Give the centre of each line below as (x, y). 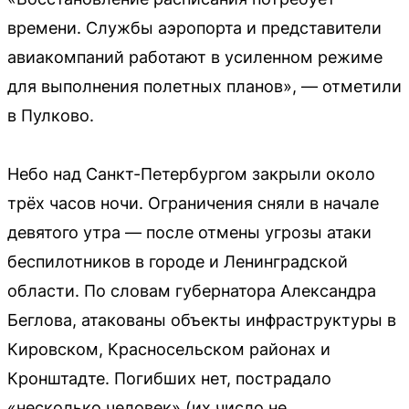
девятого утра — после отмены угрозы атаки (189, 232)
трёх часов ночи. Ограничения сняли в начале (193, 203)
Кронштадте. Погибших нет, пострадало (169, 378)
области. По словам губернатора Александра (192, 290)
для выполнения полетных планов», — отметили (204, 86)
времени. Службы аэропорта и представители (194, 27)
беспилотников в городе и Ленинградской (178, 261)
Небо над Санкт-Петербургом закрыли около (191, 173)
